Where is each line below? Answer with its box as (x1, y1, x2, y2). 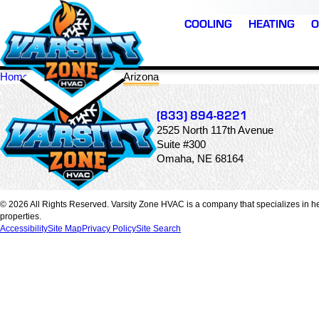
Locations (55, 70, 100, 83)
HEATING (249, 16, 295, 31)
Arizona (123, 70, 159, 83)
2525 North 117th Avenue (157, 124, 273, 136)
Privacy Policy (82, 224, 136, 234)
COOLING (184, 16, 232, 31)
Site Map (48, 224, 82, 234)
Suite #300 (157, 138, 206, 150)
